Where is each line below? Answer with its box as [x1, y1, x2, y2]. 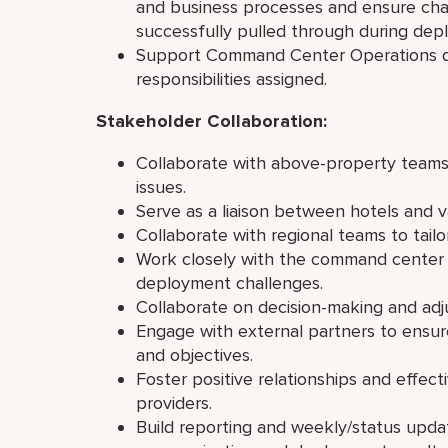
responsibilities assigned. [136, 68, 332, 90]
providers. [136, 392, 217, 414]
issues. [136, 176, 191, 198]
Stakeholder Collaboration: [96, 110, 332, 132]
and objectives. [136, 344, 258, 366]
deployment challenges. [136, 272, 328, 294]
